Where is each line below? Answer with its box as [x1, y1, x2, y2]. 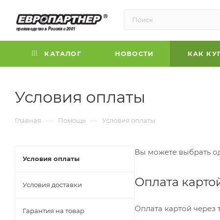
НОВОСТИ [114, 49, 154, 57]
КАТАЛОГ [42, 49, 82, 57]
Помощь [58, 116, 85, 124]
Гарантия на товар [23, 206, 84, 215]
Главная [15, 116, 41, 124]
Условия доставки [23, 180, 82, 189]
